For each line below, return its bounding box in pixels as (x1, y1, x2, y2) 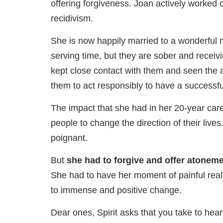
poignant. (51, 133, 88, 143)
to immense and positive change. (51, 185, 182, 196)
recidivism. (51, 13, 93, 24)
